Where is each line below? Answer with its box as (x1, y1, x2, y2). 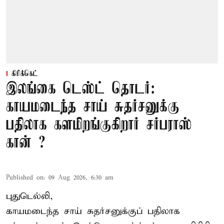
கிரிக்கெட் (11, 69, 38, 78)
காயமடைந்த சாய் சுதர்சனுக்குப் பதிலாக (6, 205, 180, 217)
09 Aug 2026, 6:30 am (48, 173, 113, 182)
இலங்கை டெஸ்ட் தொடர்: (6, 80, 155, 98)
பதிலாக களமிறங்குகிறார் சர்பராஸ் (6, 116, 192, 134)
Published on (6, 173, 43, 182)
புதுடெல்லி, (6, 190, 53, 202)
